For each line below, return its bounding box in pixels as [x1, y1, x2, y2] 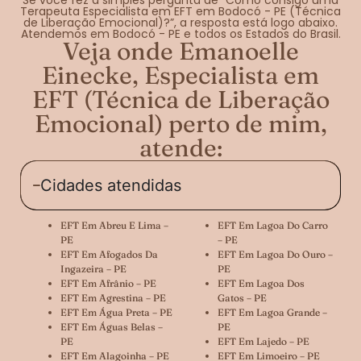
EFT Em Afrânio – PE [60, 276, 156, 289]
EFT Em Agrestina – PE [60, 291, 166, 304]
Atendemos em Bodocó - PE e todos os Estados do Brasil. [20, 25, 341, 42]
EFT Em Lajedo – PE [218, 334, 309, 347]
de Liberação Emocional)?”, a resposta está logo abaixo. [23, 14, 338, 31]
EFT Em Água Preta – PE [60, 305, 172, 318]
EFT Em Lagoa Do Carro [218, 218, 328, 231]
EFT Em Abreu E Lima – [60, 218, 168, 231]
